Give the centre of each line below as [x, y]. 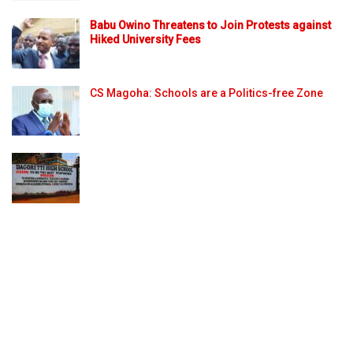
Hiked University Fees [145, 40]
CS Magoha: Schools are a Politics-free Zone [206, 93]
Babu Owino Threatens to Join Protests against [210, 26]
